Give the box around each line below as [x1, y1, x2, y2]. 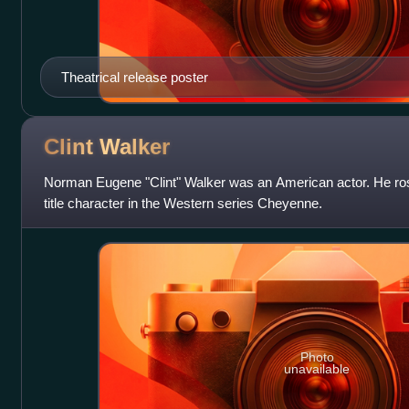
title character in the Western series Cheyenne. [43, 194, 322, 211]
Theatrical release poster [60, 68, 208, 85]
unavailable [284, 362, 351, 377]
